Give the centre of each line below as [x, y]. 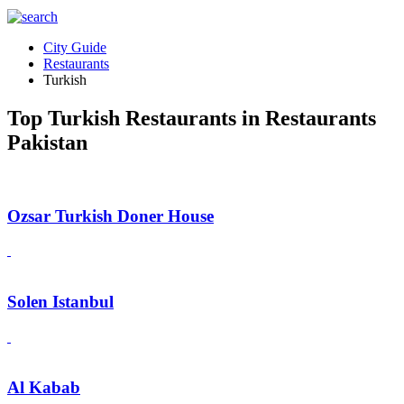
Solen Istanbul [60, 301]
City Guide [75, 47]
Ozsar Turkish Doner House [110, 216]
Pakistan [47, 142]
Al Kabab [44, 388]
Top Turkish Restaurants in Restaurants [192, 118]
